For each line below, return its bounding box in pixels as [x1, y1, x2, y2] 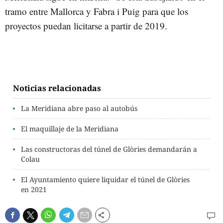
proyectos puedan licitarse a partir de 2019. [5, 19, 167, 32]
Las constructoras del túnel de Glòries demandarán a [21, 144, 197, 154]
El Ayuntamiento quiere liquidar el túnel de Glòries [21, 175, 190, 185]
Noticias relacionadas [13, 83, 101, 94]
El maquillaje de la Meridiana [21, 124, 118, 134]
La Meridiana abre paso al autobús [21, 104, 137, 113]
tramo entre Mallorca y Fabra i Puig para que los [5, 5, 188, 18]
